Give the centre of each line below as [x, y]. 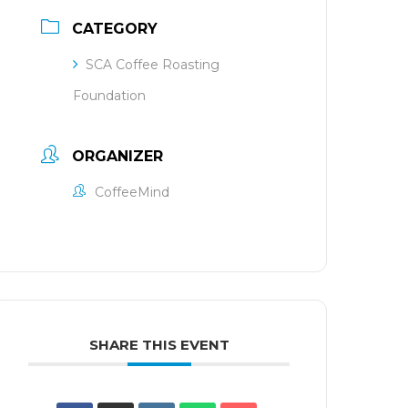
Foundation [110, 96]
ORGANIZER [118, 156]
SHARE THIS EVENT [159, 345]
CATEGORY [115, 29]
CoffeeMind [133, 192]
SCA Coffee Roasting [153, 65]
